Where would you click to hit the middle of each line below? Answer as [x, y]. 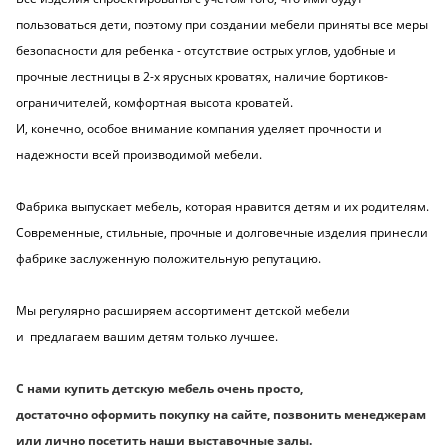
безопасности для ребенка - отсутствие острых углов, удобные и [206, 51]
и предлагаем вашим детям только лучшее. [148, 337]
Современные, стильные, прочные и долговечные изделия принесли [222, 233]
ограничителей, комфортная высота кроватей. [154, 103]
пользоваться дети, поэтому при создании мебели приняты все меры [222, 25]
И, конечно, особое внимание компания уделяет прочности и [199, 129]
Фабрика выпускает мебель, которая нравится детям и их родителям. [222, 207]
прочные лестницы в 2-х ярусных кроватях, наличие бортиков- [202, 77]
